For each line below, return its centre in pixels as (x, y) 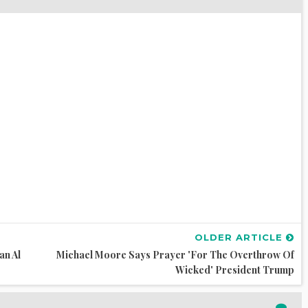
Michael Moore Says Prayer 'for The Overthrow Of (175, 255)
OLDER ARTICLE (240, 238)
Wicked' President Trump (235, 270)
